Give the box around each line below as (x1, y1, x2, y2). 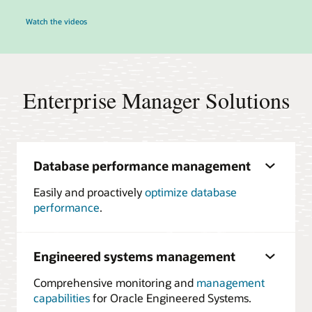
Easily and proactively (33, 185, 145, 200)
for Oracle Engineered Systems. (90, 290, 251, 306)
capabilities (33, 290, 90, 306)
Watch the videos (25, 16, 87, 27)
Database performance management (33, 157, 251, 175)
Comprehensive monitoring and (33, 275, 196, 290)
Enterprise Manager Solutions (22, 84, 290, 115)
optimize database (145, 185, 237, 200)
